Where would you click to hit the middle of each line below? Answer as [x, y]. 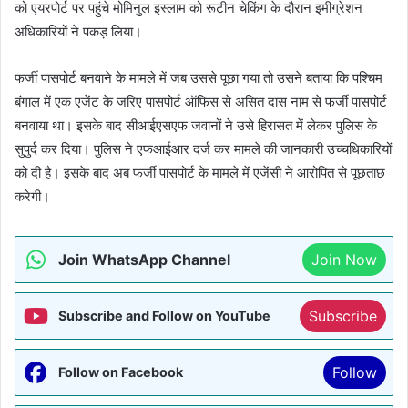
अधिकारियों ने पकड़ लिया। [78, 32]
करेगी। [32, 197]
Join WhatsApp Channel [144, 260]
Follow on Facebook [121, 372]
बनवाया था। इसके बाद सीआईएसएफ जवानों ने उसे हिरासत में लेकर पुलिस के [196, 126]
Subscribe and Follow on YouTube [164, 316]
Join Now [344, 260]
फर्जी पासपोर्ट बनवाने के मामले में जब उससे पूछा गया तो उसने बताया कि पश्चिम [199, 78]
